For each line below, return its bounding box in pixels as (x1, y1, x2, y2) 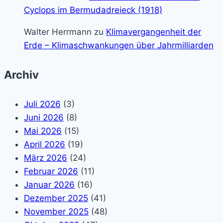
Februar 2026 (24, 166, 78, 177)
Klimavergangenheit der (106, 26, 201, 37)
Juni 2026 (24, 112, 64, 123)
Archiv (4, 68, 39, 82)
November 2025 (24, 207, 89, 217)
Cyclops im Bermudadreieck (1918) (24, 4, 162, 15)
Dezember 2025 (24, 193, 88, 204)
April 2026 (24, 139, 65, 150)
